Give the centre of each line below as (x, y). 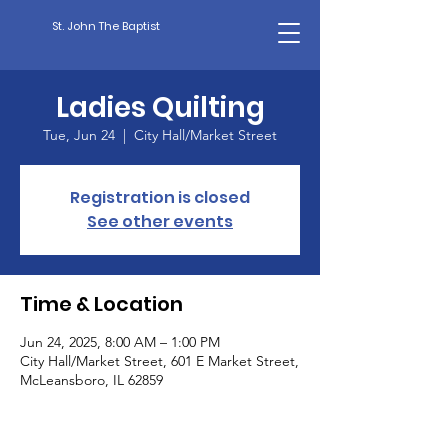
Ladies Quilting (160, 107)
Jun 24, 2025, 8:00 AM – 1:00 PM (120, 342)
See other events (160, 221)
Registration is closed (160, 197)
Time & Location (101, 304)
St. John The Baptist (106, 26)
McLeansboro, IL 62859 (91, 380)
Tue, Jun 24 (79, 135)
